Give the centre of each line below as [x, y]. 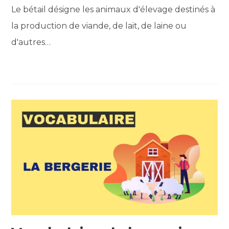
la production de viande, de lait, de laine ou [99, 26]
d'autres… [31, 42]
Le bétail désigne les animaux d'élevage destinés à [113, 9]
